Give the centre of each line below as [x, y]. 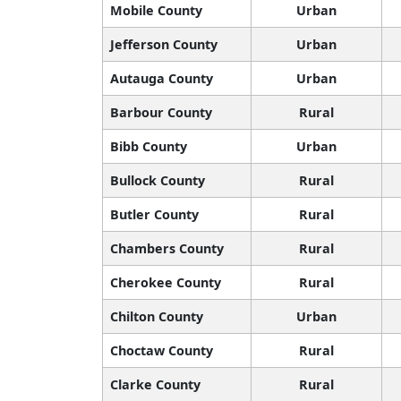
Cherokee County [166, 283]
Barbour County [161, 113]
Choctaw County [162, 351]
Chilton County [157, 317]
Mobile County [156, 11]
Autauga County [162, 79]
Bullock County [158, 181]
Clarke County [155, 385]
